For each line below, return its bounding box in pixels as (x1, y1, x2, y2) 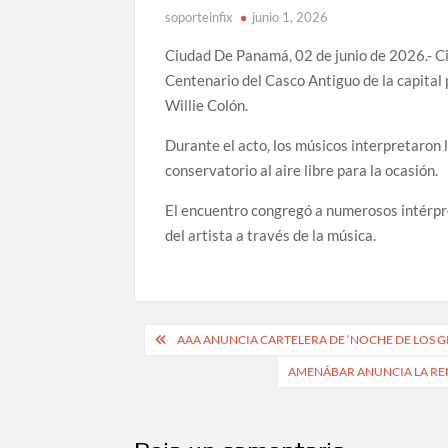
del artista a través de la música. (165, 226, 377, 244)
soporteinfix (165, 9, 234, 25)
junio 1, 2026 (252, 9, 329, 25)
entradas (133, 388, 253, 423)
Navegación (133, 322, 290, 357)
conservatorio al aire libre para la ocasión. (165, 161, 439, 179)
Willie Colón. (165, 96, 249, 114)
